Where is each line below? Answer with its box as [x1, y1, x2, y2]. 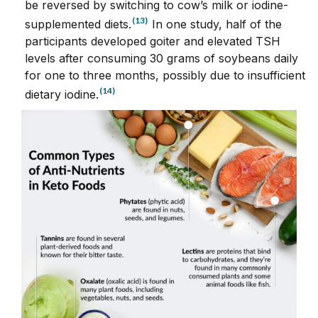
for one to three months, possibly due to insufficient [25, 67, 305, 82]
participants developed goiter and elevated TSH [25, 33, 280, 48]
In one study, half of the [148, 16, 282, 31]
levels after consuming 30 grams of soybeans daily [25, 50, 298, 65]
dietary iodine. [25, 87, 99, 102]
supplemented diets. [25, 16, 131, 31]
